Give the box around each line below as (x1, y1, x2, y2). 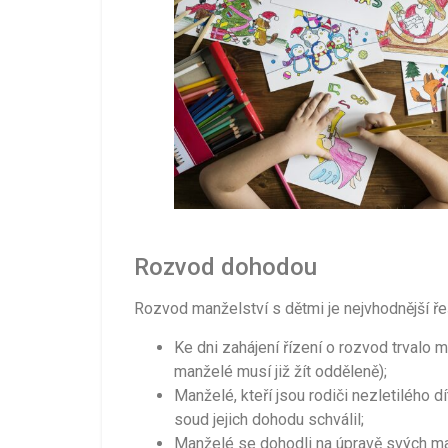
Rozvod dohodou (134, 253, 317, 282)
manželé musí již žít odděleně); (174, 361, 387, 381)
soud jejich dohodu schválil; (174, 409, 364, 429)
